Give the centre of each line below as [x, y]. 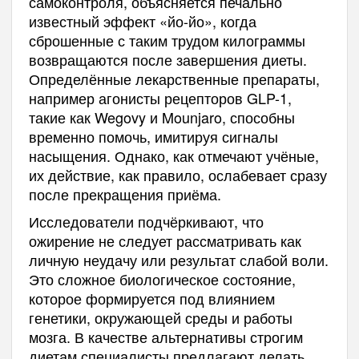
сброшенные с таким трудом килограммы [167, 40]
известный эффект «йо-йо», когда [142, 20]
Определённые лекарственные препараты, [174, 78]
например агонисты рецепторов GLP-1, [160, 97]
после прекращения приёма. [125, 194]
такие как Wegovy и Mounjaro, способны [161, 117]
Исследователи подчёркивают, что [146, 221]
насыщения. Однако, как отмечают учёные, [173, 155]
